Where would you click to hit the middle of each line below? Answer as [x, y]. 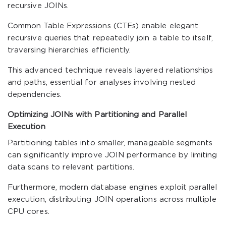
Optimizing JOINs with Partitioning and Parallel [97, 115]
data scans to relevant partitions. [71, 167]
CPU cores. [29, 212]
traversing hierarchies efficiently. [69, 50]
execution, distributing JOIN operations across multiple [112, 200]
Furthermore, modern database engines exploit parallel [112, 187]
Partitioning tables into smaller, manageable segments [110, 143]
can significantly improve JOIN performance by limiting [112, 155]
